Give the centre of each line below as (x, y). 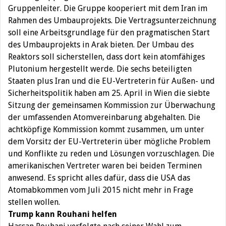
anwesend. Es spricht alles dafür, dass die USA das (99, 178)
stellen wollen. (34, 202)
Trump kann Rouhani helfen (63, 214)
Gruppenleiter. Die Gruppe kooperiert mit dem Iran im (108, 8)
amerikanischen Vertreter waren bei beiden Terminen (105, 165)
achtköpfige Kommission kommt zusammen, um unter (106, 129)
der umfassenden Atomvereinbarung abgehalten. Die (104, 117)
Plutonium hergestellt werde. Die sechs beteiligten (100, 69)
